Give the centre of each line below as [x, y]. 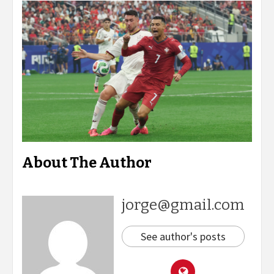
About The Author [87, 163]
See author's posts [183, 237]
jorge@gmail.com [183, 205]
